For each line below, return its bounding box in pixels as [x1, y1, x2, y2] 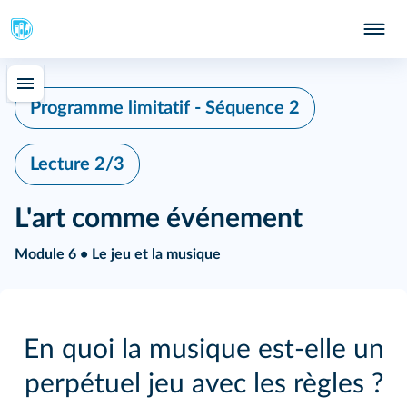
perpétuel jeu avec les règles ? [24, 371, 383, 398]
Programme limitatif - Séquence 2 [30, 99, 300, 117]
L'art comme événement [15, 205, 303, 233]
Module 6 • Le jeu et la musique [15, 247, 221, 262]
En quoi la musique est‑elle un [23, 336, 384, 363]
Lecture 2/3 [30, 155, 124, 174]
